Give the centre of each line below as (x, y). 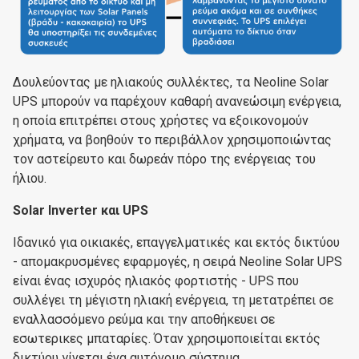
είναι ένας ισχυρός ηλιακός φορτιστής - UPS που (156, 280)
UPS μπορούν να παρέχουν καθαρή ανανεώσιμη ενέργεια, (177, 101)
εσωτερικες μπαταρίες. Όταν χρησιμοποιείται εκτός (167, 338)
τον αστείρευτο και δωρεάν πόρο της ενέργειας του (164, 159)
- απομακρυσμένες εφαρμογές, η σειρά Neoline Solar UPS (177, 261)
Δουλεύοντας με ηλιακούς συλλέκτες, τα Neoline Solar (171, 82)
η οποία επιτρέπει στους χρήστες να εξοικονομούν (161, 120)
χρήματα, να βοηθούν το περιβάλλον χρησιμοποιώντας (172, 139)
